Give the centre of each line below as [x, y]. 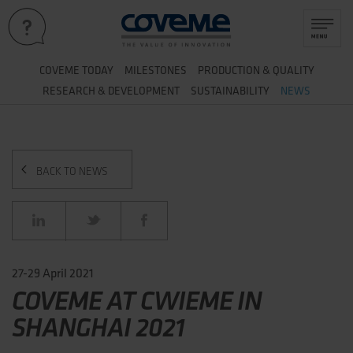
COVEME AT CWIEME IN [137, 300]
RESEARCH [70, 91]
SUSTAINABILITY [230, 91]
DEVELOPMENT [143, 91]
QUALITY [292, 70]
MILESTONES [155, 70]
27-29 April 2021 [53, 273]
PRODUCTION [230, 70]
